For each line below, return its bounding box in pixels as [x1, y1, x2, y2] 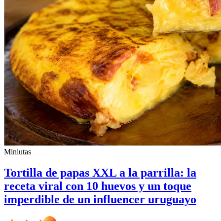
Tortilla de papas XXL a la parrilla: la [4, 166, 196, 179]
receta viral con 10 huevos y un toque [4, 179, 191, 192]
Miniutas [4, 147, 31, 156]
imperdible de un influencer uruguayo [4, 192, 196, 206]
